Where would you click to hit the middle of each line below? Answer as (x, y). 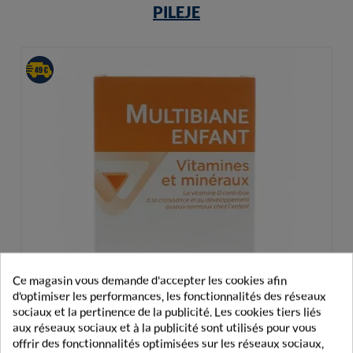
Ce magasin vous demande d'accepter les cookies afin (150, 280)
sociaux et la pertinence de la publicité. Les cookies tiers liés (167, 312)
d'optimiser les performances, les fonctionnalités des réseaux (169, 296)
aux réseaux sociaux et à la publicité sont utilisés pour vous (165, 327)
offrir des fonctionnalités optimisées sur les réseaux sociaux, (168, 343)
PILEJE (176, 12)
